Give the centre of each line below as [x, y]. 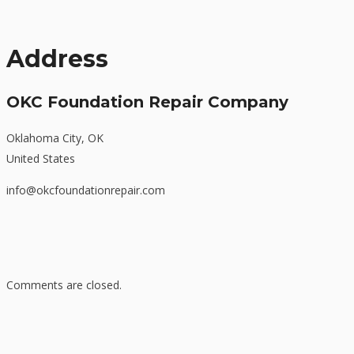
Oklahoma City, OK [55, 138]
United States [41, 159]
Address [57, 59]
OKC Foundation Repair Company [147, 102]
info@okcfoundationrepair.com [86, 190]
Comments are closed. [64, 285]
